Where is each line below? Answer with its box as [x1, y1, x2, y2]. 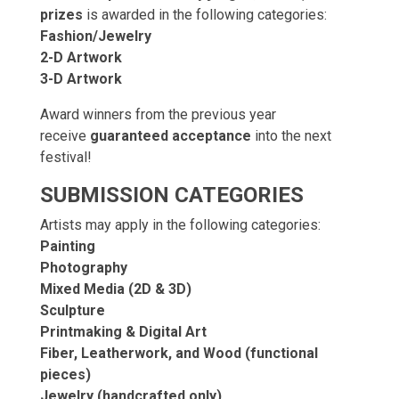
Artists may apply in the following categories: [40, 216, 321, 233]
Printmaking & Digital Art [40, 323, 207, 340]
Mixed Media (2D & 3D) [40, 281, 191, 297]
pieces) [40, 366, 91, 383]
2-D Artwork [40, 49, 122, 66]
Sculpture [40, 302, 105, 319]
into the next [251, 127, 331, 144]
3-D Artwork [40, 70, 122, 87]
